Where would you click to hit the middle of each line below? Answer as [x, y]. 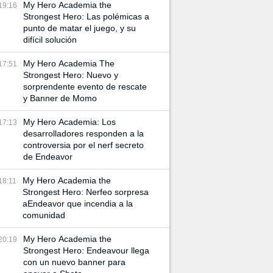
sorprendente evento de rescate [85, 87]
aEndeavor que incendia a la [78, 204]
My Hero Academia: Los [69, 122]
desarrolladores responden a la [83, 133]
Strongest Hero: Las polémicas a [86, 16]
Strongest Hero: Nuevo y [71, 75]
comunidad [44, 215]
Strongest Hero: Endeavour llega [86, 250]
